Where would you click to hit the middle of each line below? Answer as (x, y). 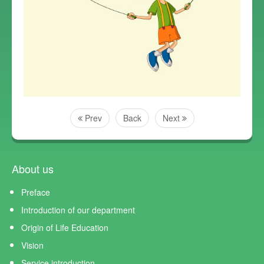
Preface (36, 192)
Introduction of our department (78, 210)
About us (33, 169)
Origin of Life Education (65, 227)
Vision (32, 245)
